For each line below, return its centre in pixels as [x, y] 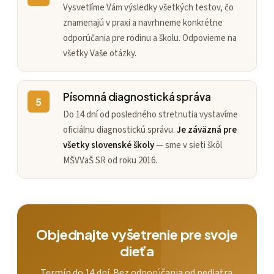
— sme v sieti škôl [188, 145]
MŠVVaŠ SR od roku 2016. [110, 160]
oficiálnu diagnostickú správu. [120, 130]
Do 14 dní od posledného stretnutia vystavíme [150, 114]
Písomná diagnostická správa [137, 97]
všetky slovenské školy [109, 145]
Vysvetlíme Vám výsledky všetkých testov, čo [148, 8]
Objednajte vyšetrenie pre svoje [137, 235]
